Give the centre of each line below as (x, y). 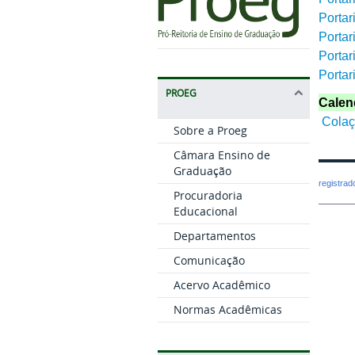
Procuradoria (208, 196)
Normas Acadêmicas (227, 310)
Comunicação (209, 261)
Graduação (202, 171)
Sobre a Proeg (210, 131)
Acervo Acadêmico (221, 285)
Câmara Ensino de (221, 155)
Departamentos (214, 236)
